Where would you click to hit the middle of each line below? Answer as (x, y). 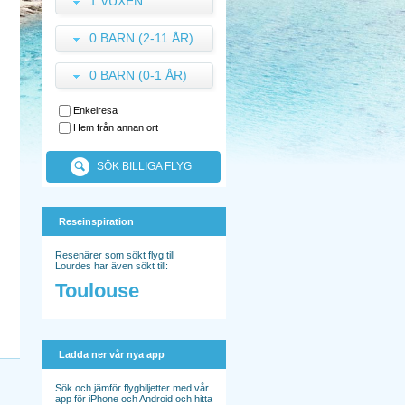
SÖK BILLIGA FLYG (145, 166)
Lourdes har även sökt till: (112, 266)
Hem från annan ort (116, 127)
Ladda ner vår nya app (112, 354)
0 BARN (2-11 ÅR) (141, 38)
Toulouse (97, 291)
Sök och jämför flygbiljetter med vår (132, 388)
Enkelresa (95, 110)
